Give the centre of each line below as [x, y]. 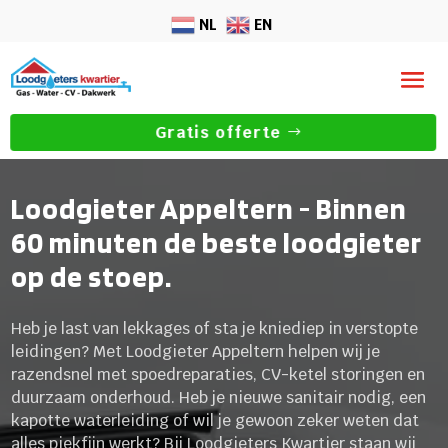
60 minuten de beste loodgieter [217, 242]
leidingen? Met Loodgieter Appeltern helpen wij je [196, 351]
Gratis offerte [218, 133]
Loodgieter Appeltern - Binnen [209, 208]
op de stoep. [92, 276]
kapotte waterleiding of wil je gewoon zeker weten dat [215, 420]
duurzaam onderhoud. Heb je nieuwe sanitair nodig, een [219, 397]
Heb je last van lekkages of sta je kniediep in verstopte [215, 328]
